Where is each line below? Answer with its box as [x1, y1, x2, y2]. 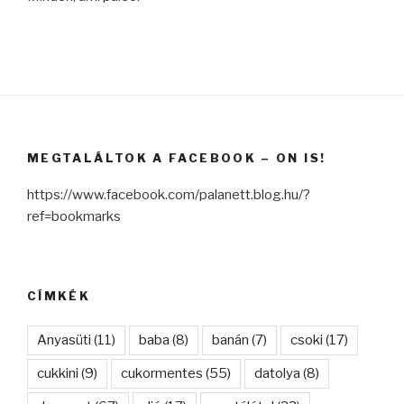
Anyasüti [37, 331, 91, 348]
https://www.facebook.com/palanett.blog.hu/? [27, 186, 310, 203]
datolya [254, 364, 300, 381]
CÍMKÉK [27, 289, 91, 304]
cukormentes [121, 364, 203, 381]
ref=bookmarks [27, 207, 121, 225]
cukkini [37, 364, 78, 381]
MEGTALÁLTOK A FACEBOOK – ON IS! [27, 151, 326, 166]
